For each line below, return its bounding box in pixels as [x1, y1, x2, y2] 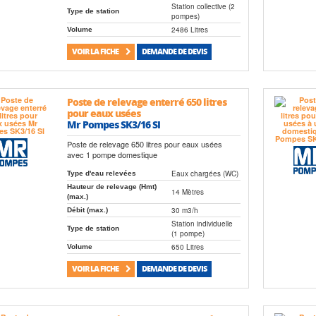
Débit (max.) [67, 205, 109, 214]
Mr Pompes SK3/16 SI [67, 116, 161, 131]
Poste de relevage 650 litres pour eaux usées [67, 138, 223, 150]
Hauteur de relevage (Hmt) [67, 182, 157, 190]
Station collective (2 [171, 1, 236, 12]
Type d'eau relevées [67, 169, 137, 177]
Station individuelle [171, 218, 233, 229]
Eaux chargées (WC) [171, 168, 239, 178]
